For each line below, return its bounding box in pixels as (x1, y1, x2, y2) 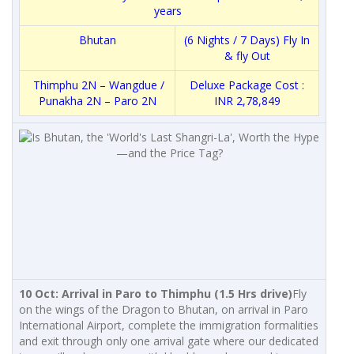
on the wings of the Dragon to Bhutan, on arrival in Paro (19, 302, 308, 318)
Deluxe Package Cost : (190, 77, 304, 93)
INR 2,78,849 (213, 93, 281, 109)
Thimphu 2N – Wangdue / (30, 77, 164, 93)
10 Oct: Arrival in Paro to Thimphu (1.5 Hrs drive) (19, 286, 292, 302)
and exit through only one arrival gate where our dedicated (19, 333, 318, 349)
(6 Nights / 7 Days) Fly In (184, 32, 310, 48)
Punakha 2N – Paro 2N (38, 93, 156, 109)
